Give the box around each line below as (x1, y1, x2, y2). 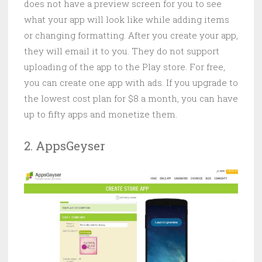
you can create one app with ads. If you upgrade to (24, 76, 238, 88)
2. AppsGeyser (24, 137, 105, 153)
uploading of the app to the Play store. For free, (24, 60, 225, 73)
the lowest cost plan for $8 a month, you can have (24, 92, 238, 104)
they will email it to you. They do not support (24, 44, 219, 57)
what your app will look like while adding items (24, 13, 229, 25)
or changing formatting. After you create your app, (24, 29, 238, 41)
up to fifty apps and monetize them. (24, 108, 177, 120)
